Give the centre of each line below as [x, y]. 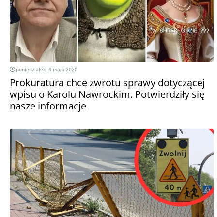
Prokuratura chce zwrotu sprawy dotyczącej [107, 82]
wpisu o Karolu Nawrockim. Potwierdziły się [107, 94]
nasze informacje [48, 106]
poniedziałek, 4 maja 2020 [46, 69]
